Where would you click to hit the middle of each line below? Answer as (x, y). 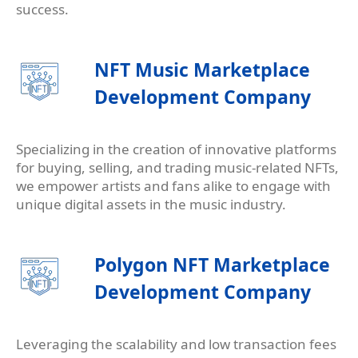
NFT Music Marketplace (203, 70)
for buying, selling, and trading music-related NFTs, (177, 168)
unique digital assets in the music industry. (151, 205)
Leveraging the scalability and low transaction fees (176, 344)
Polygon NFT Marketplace (213, 265)
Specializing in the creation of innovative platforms (176, 149)
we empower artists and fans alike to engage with (173, 186)
